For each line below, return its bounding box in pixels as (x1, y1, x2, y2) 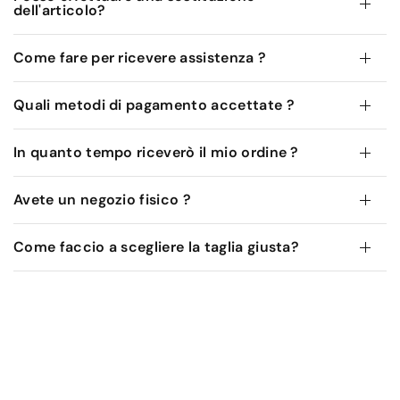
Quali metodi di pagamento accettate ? (13, 95, 295, 114)
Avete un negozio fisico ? (13, 189, 191, 209)
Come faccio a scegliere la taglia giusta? (13, 237, 300, 256)
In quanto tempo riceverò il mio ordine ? (13, 142, 299, 162)
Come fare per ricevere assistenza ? (13, 47, 267, 67)
